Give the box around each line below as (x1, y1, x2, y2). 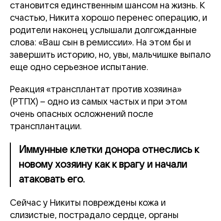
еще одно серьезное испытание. (10, 63, 148, 72)
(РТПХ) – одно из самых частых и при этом (10, 97, 187, 107)
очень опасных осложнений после (10, 110, 153, 119)
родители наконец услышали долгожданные (10, 26, 197, 35)
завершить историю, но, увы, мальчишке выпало (10, 50, 211, 60)
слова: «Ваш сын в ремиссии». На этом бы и (10, 38, 191, 47)
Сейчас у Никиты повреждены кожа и (10, 198, 166, 208)
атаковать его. (19, 174, 85, 185)
